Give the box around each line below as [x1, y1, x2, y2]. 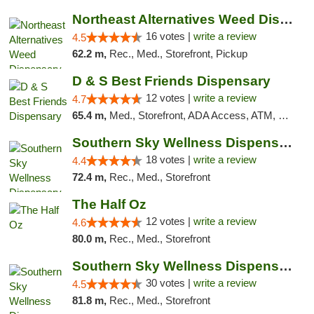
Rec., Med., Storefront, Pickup [109, 48, 247, 60]
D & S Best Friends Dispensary [71, 74, 271, 88]
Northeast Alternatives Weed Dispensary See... [279, 12, 293, 27]
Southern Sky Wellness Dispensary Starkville [278, 259, 292, 273]
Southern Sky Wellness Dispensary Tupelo [278, 135, 292, 150]
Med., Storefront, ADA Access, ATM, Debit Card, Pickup [109, 109, 278, 121]
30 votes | [145, 277, 193, 289]
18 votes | [145, 153, 193, 165]
